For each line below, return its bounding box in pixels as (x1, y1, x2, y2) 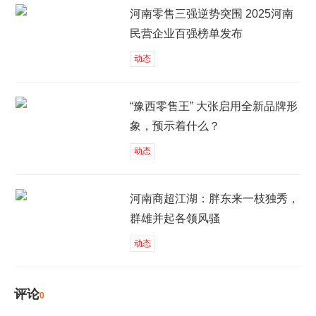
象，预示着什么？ (129, 119, 220, 132)
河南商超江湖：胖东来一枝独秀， (129, 192, 299, 205)
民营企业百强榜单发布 (129, 27, 243, 39)
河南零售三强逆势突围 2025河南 (129, 7, 293, 20)
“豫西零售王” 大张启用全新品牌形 (129, 99, 298, 112)
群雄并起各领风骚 (129, 212, 220, 224)
